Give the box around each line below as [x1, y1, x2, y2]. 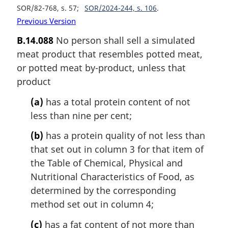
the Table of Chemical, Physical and [31, 157, 183, 169]
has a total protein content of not [43, 95, 190, 108]
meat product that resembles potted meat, [17, 48, 203, 61]
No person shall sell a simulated [53, 34, 195, 47]
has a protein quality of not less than [43, 129, 205, 142]
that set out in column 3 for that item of [31, 143, 204, 156]
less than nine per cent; [31, 109, 132, 122]
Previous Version [17, 15, 76, 26]
